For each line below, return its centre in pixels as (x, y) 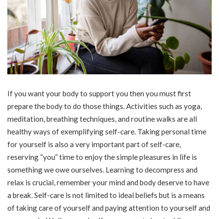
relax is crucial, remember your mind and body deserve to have (108, 182)
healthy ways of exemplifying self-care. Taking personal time (107, 131)
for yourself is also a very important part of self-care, (94, 144)
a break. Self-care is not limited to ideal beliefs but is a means (106, 195)
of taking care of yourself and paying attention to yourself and (109, 208)
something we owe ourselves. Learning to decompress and (102, 169)
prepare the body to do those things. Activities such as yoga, (105, 106)
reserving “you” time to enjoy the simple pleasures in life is (102, 157)
